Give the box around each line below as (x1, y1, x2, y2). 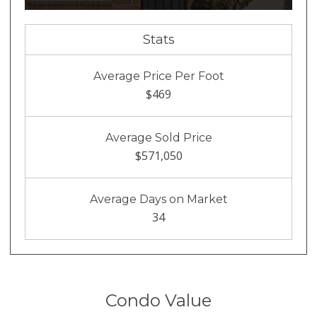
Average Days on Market (89, 192, 228, 207)
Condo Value (105, 290, 212, 311)
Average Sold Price (105, 131, 212, 145)
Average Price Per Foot (93, 69, 224, 83)
